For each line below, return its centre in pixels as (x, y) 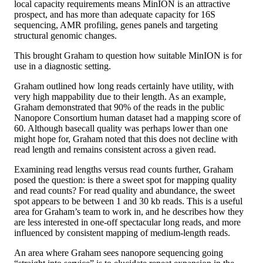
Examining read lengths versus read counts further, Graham (124, 170)
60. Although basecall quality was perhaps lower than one (121, 129)
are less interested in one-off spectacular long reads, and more (127, 222)
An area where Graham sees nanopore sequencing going (119, 253)
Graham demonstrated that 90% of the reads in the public (119, 107)
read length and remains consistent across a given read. (115, 150)
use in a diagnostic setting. (63, 66)
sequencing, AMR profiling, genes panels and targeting (116, 25)
